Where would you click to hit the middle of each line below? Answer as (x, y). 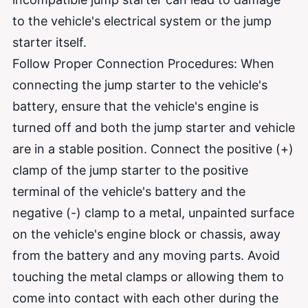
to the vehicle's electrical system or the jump (142, 21)
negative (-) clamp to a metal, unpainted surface (153, 212)
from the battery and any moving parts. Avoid (146, 255)
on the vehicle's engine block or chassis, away (146, 234)
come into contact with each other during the (145, 298)
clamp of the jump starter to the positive (130, 170)
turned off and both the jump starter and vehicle (154, 127)
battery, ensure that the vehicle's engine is (135, 106)
